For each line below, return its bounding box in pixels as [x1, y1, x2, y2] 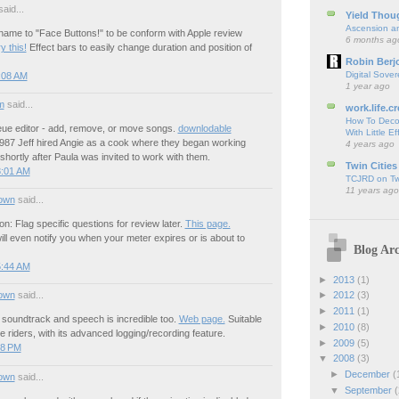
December [344, 369, 393, 380]
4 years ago [345, 138, 395, 149]
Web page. [178, 313, 225, 325]
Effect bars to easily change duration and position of [26, 42, 252, 53]
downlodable [177, 123, 232, 134]
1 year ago [345, 80, 390, 91]
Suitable [224, 313, 262, 325]
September [344, 384, 395, 395]
